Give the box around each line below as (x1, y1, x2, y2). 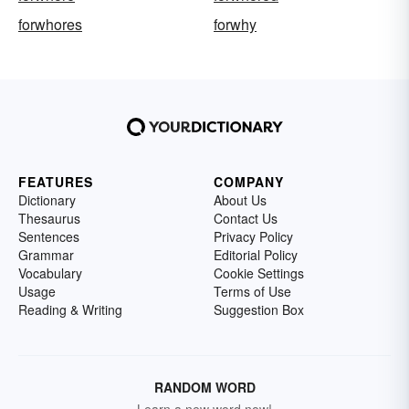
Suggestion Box (214, 299, 304, 319)
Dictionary (18, 190, 76, 209)
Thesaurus (18, 208, 80, 227)
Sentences (18, 226, 79, 246)
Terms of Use (214, 281, 291, 300)
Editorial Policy (214, 245, 298, 264)
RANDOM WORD (153, 377, 256, 396)
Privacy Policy (214, 226, 293, 246)
